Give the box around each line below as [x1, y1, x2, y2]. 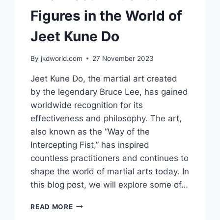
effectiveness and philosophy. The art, [30, 113, 182, 123]
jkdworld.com [40, 54, 82, 62]
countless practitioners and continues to [30, 153, 189, 163]
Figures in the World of [30, 7, 183, 24]
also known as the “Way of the [30, 126, 150, 137]
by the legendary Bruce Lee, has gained [30, 86, 189, 97]
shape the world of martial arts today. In [30, 166, 190, 176]
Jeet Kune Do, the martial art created [30, 73, 178, 83]
